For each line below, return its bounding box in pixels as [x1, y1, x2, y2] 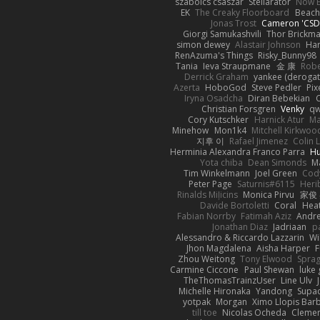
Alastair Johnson [235, 38, 301, 51]
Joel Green [255, 166, 298, 179]
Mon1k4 [214, 124, 246, 136]
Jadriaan [273, 220, 307, 233]
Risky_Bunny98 [258, 49, 317, 61]
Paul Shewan [244, 263, 294, 276]
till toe [191, 306, 217, 319]
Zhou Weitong [177, 252, 235, 265]
